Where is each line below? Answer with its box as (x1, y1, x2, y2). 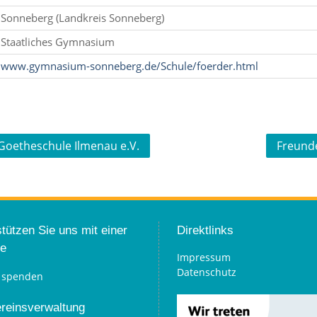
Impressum (177, 250, 231, 264)
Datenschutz (177, 265, 236, 279)
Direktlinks (177, 224, 234, 237)
